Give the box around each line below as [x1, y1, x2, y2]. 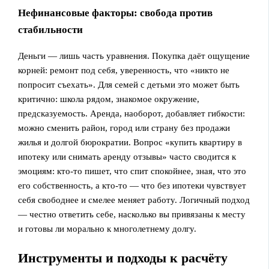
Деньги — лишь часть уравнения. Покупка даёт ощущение [18, 51, 250, 61]
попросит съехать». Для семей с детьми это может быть [18, 80, 240, 90]
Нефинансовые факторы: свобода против [18, 7, 213, 19]
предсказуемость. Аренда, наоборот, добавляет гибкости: [18, 109, 246, 119]
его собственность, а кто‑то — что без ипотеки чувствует [18, 181, 247, 191]
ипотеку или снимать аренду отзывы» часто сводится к [18, 152, 237, 162]
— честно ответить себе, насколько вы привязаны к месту [18, 210, 246, 220]
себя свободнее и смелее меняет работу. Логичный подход [18, 195, 250, 205]
